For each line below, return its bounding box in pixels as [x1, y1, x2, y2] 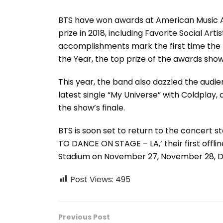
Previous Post [58, 212, 110, 222]
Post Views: [70, 173, 113, 185]
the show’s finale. [58, 102, 125, 113]
